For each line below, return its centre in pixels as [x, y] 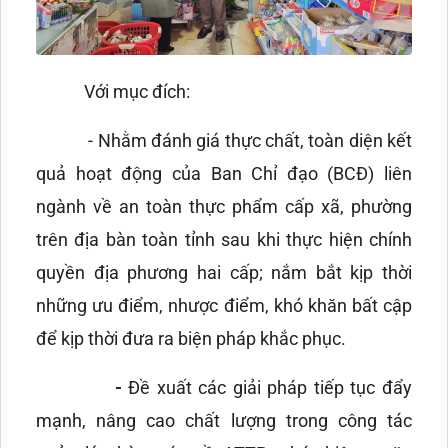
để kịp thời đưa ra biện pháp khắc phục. [193, 339]
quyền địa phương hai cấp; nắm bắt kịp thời [224, 273]
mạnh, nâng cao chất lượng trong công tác [224, 421]
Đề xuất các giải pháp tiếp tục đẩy [270, 388]
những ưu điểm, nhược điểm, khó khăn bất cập [224, 306]
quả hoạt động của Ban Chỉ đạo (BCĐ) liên [224, 174]
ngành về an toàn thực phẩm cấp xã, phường [224, 207]
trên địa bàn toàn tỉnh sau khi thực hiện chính [224, 240]
